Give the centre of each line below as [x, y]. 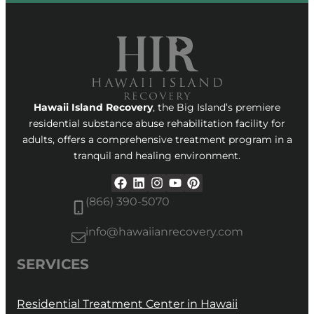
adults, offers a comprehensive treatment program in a [157, 139]
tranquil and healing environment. [157, 156]
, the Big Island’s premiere [217, 107]
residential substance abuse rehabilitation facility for [157, 123]
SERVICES [53, 264]
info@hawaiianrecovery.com [164, 232]
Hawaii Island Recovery [93, 107]
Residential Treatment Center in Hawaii [127, 304]
